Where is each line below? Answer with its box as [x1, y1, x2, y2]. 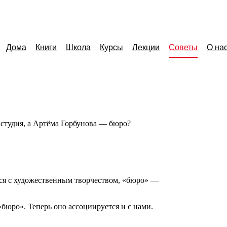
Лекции [132, 43, 160, 52]
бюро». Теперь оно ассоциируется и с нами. [2, 202, 153, 211]
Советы [169, 43, 198, 52]
